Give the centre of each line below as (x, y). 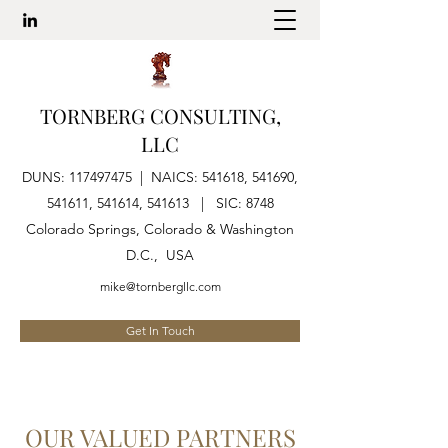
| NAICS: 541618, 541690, (215, 177)
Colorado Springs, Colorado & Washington (160, 229)
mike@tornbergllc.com (160, 286)
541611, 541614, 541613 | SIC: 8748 (160, 203)
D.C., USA (160, 255)
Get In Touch (160, 330)
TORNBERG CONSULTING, (160, 115)
